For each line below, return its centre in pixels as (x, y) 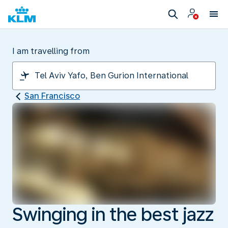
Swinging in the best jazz (113, 214)
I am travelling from (51, 51)
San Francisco (52, 96)
